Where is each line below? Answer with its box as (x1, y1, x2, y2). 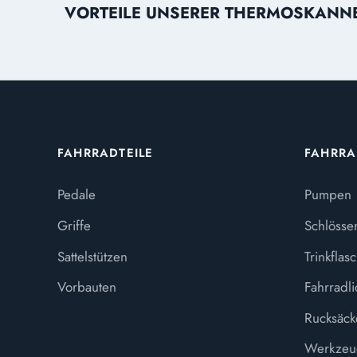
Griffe (57, 215, 91, 235)
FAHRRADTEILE (57, 143, 154, 162)
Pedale (57, 185, 96, 205)
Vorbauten (57, 277, 116, 297)
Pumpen (304, 185, 351, 205)
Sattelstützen (57, 246, 127, 266)
